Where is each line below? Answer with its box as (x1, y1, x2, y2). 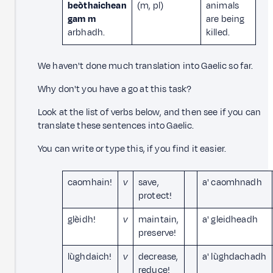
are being (206, 12, 245, 26)
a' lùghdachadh (202, 250, 267, 263)
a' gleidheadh (202, 213, 258, 226)
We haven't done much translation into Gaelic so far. (38, 59, 253, 73)
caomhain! (68, 175, 113, 189)
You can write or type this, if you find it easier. (38, 142, 227, 155)
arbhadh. (68, 26, 105, 39)
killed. (206, 26, 230, 39)
